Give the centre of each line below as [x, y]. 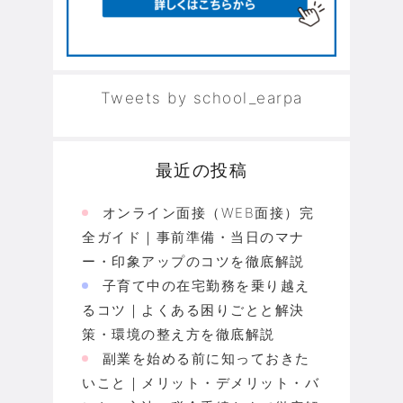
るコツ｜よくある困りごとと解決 [193, 310]
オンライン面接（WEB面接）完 [208, 213]
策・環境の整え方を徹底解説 [179, 335]
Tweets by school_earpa [201, 99]
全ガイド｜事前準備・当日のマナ [193, 237]
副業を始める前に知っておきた [206, 359]
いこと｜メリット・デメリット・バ [201, 383]
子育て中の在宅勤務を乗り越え [206, 286]
